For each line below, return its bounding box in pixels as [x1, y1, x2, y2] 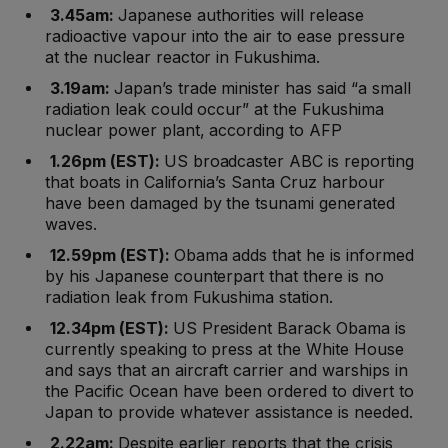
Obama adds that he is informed [173, 245, 414, 266]
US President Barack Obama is [172, 318, 406, 339]
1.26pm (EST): [49, 151, 164, 172]
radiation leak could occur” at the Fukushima [45, 99, 384, 120]
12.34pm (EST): [49, 318, 173, 339]
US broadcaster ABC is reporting [163, 151, 414, 172]
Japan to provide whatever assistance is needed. [45, 402, 413, 423]
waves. [45, 214, 97, 235]
